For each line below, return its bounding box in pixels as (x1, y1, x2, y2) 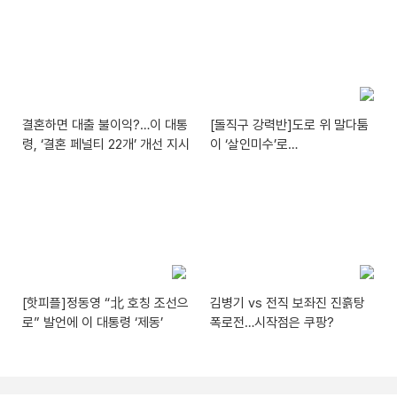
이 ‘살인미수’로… (210, 136, 299, 153)
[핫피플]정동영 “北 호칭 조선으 (22, 294, 189, 311)
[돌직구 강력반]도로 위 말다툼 (210, 117, 370, 134)
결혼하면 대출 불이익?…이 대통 (22, 117, 188, 134)
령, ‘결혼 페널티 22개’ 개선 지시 (22, 136, 190, 153)
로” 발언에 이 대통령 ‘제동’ (22, 314, 163, 331)
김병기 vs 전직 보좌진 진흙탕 (210, 294, 366, 311)
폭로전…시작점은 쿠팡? (210, 314, 335, 331)
